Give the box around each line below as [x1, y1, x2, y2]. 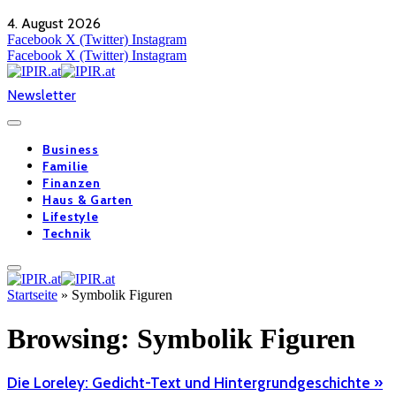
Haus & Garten [42, 192, 133, 209]
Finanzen [42, 175, 101, 192]
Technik [42, 225, 91, 242]
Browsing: [7, 322, 137, 354]
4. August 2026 [7, 15, 101, 33]
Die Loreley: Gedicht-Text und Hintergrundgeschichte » [7, 374, 383, 392]
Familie [42, 158, 88, 175]
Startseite [7, 287, 57, 303]
